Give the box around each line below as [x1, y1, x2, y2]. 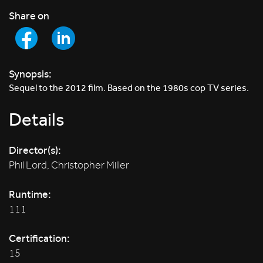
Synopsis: [9, 67, 52, 80]
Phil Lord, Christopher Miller [9, 159, 129, 171]
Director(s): [9, 143, 61, 157]
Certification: [9, 231, 70, 245]
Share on [9, 9, 49, 22]
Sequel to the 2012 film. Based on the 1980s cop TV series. [9, 82, 249, 93]
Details [9, 109, 65, 130]
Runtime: [9, 187, 51, 201]
